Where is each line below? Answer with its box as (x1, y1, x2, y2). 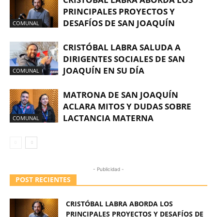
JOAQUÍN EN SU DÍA (63, 65, 144, 77)
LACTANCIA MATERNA (63, 112, 154, 124)
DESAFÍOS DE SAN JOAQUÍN (63, 17, 175, 29)
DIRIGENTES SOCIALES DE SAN (63, 53, 185, 65)
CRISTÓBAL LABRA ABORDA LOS (66, 199, 173, 209)
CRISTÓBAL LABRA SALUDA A (63, 42, 181, 53)
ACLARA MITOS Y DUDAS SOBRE (63, 101, 191, 112)
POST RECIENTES (15, 175, 71, 185)
